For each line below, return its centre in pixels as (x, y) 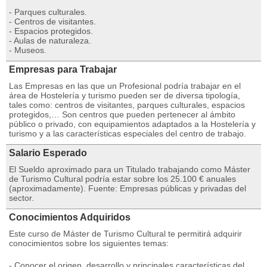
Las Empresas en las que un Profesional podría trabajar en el (125, 86)
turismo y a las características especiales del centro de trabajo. (128, 133)
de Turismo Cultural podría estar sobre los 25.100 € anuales (122, 179)
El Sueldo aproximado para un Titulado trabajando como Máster (130, 169)
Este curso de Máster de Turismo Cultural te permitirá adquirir (125, 234)
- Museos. (28, 50)
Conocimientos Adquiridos (70, 217)
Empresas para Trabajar (63, 69)
